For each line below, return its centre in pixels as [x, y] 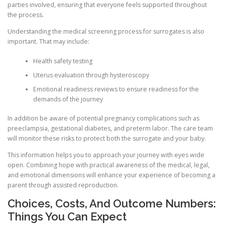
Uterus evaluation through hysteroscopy [91, 75]
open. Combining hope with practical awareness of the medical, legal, [108, 165]
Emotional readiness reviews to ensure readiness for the [116, 89]
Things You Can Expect [67, 217]
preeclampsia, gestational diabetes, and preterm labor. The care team [110, 129]
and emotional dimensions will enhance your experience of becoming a [111, 175]
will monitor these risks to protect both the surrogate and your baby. [107, 139]
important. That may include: [48, 42]
